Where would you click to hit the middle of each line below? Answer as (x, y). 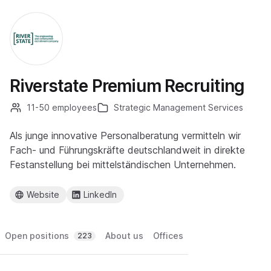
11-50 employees (62, 107)
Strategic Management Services (178, 107)
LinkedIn (100, 194)
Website (43, 194)
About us (124, 236)
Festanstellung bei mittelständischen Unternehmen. (123, 165)
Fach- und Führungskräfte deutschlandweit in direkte (127, 150)
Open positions (37, 236)
